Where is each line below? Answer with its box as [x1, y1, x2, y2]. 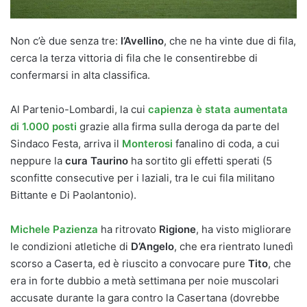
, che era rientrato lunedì [174, 240, 293, 254]
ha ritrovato [98, 223, 159, 236]
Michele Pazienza [10, 223, 98, 236]
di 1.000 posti [10, 120, 77, 134]
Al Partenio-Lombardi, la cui [10, 103, 148, 116]
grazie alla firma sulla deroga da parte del [79, 120, 280, 134]
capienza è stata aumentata [148, 103, 288, 116]
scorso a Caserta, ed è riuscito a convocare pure [10, 257, 248, 271]
